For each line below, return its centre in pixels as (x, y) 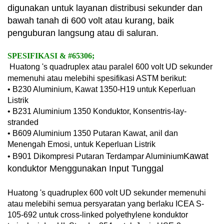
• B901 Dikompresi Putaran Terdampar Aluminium (95, 156)
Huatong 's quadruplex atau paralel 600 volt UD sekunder (111, 67)
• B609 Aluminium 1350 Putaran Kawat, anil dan (93, 133)
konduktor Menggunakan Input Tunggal (85, 168)
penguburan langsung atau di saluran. (83, 33)
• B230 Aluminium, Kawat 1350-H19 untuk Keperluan (101, 89)
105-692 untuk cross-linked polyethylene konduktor (98, 215)
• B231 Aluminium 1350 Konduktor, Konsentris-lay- (97, 111)
